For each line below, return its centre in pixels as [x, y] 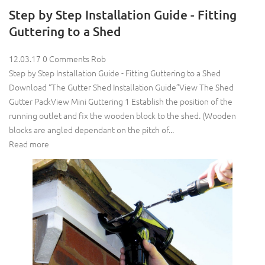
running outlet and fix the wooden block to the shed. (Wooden [122, 115]
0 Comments [66, 58]
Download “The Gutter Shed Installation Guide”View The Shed [121, 87]
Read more [29, 143]
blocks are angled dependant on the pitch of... [91, 129]
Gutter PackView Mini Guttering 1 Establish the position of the [121, 101]
